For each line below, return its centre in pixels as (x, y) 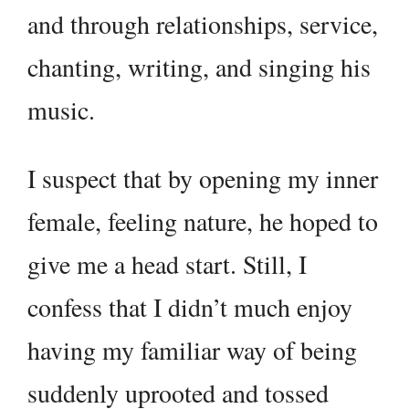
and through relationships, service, (203, 24)
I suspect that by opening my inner (203, 178)
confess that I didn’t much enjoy (190, 307)
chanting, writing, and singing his (199, 67)
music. (61, 110)
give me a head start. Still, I (167, 264)
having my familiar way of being (192, 350)
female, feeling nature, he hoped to (203, 221)
